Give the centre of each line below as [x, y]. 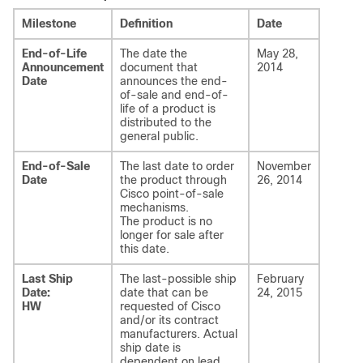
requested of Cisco [170, 306]
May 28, [278, 53]
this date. [145, 249]
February [280, 279]
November [284, 166]
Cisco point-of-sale [172, 194]
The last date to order [177, 166]
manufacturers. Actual [179, 334]
